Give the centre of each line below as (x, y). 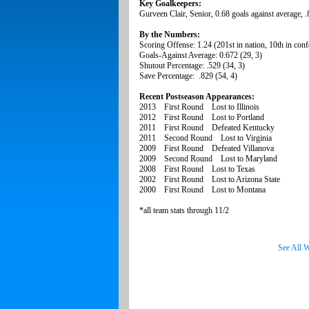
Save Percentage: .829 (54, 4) (188, 76)
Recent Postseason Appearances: (197, 97)
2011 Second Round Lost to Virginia (206, 138)
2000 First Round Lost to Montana (202, 190)
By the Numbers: (170, 35)
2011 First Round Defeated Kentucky (207, 128)
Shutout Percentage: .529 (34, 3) (192, 66)
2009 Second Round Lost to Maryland (208, 159)
